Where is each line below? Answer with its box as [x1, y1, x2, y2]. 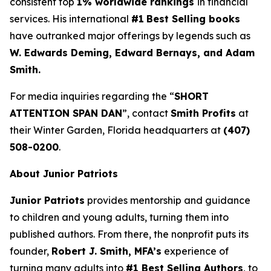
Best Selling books [146, 13, 240, 25]
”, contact [122, 107, 171, 119]
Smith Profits [171, 107, 236, 119]
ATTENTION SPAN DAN [10, 107, 122, 119]
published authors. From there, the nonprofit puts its [10, 228, 249, 240]
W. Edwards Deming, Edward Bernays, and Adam [10, 47, 255, 59]
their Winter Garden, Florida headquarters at [10, 124, 223, 136]
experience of [162, 245, 229, 257]
